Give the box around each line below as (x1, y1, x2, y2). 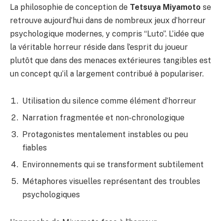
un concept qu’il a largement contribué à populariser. (10, 69, 204, 78)
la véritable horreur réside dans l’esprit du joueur (10, 42, 188, 52)
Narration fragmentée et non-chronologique (22, 113, 184, 123)
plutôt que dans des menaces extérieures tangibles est (10, 55, 211, 65)
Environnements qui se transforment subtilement (22, 160, 204, 170)
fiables (22, 143, 47, 153)
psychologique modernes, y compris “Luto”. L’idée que (10, 29, 204, 38)
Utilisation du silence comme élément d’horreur (22, 96, 196, 106)
